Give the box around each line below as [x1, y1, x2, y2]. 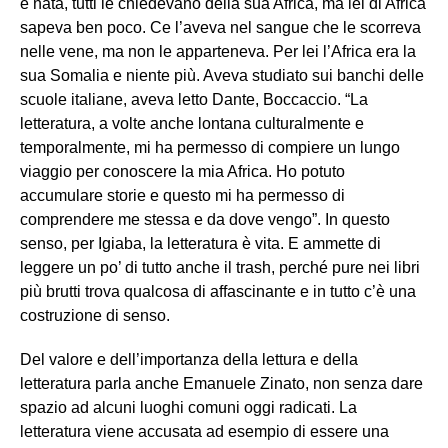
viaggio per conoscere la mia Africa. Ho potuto [20, 162, 345, 180]
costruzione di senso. [20, 306, 170, 324]
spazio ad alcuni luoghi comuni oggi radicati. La [20, 398, 357, 416]
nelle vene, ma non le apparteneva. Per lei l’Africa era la [20, 42, 416, 60]
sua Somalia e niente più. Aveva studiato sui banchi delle [20, 66, 424, 84]
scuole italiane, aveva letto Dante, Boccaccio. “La [20, 90, 368, 108]
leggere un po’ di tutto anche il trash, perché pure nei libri [20, 258, 420, 276]
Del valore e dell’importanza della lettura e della [20, 350, 358, 368]
